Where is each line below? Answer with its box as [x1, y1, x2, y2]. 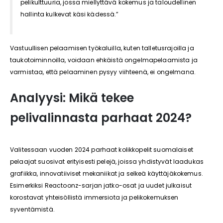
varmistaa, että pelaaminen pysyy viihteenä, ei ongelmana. [10, 68, 196, 76]
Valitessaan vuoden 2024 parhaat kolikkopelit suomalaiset [10, 145, 193, 154]
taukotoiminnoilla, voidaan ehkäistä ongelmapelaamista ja [10, 56, 198, 64]
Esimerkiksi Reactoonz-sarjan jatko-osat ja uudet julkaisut [10, 181, 192, 190]
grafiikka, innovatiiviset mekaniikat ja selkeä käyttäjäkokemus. [10, 169, 203, 178]
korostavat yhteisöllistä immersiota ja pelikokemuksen [10, 193, 179, 202]
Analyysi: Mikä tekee [10, 90, 134, 106]
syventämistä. [10, 205, 55, 214]
